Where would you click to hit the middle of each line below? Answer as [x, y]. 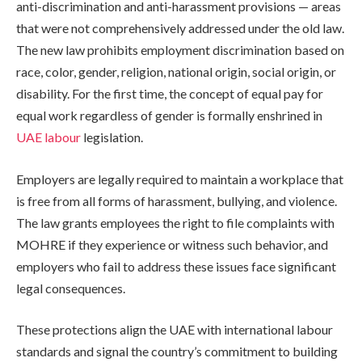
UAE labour [48, 137]
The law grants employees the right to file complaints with [175, 222]
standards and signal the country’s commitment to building [177, 351]
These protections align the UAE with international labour [175, 330]
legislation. [112, 137]
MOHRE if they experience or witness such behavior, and [172, 244]
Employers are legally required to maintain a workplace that [180, 179]
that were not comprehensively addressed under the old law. [180, 28]
